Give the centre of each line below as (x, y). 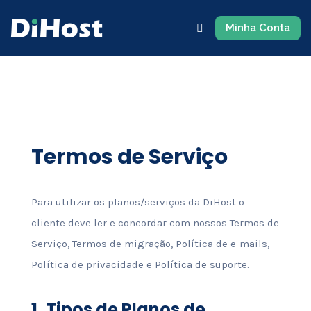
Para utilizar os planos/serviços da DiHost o (137, 202)
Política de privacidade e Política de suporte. (140, 264)
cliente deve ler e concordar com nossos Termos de (155, 223)
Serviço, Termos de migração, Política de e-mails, (150, 244)
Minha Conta (258, 27)
